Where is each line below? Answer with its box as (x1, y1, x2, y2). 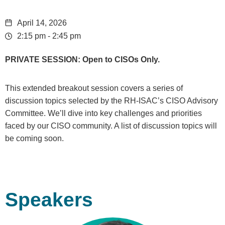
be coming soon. (5, 134, 64, 143)
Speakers (5, 188, 93, 210)
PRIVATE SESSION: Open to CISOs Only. (5, 55, 160, 64)
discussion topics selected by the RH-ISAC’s (5, 96, 166, 105)
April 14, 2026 (17, 19, 67, 27)
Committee (5, 108, 44, 118)
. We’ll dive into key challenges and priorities (44, 108, 202, 118)
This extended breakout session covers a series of (5, 83, 183, 92)
